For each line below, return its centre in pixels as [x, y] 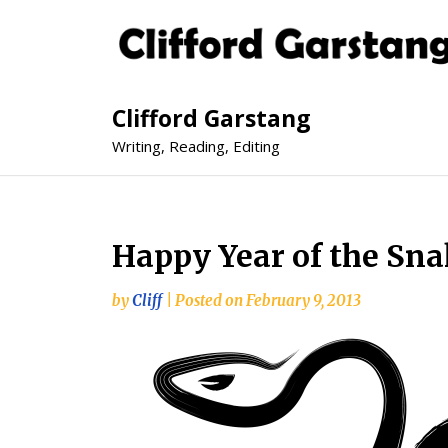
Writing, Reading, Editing [196, 146]
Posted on [210, 301]
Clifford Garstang [211, 118]
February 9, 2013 [303, 301]
